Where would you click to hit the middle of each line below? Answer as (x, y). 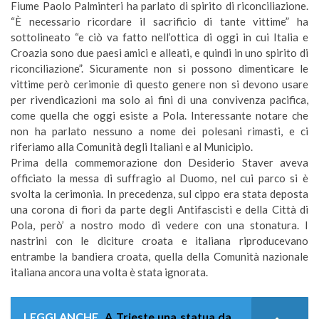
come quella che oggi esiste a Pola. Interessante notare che (159, 116)
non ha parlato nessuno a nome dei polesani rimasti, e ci (159, 131)
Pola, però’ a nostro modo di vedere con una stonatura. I (159, 225)
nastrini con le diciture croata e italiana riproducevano (159, 241)
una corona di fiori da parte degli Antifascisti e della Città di (159, 210)
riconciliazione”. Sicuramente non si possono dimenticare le (159, 69)
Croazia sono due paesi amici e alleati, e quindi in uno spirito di (159, 53)
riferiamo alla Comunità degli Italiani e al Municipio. (132, 147)
